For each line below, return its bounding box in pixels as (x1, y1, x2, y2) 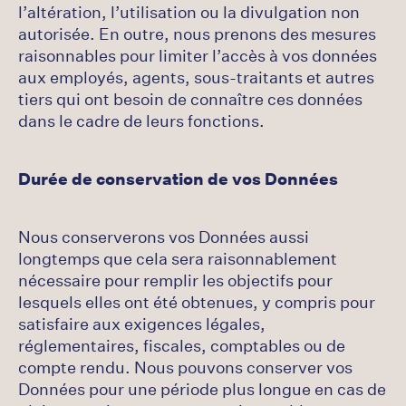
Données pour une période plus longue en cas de (18, 378, 386, 400)
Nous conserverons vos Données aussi (18, 226, 309, 247)
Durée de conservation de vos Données (18, 168, 338, 189)
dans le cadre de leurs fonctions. (18, 110, 265, 131)
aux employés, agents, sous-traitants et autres (18, 66, 374, 88)
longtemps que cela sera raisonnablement (18, 247, 337, 269)
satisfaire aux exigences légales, (18, 313, 266, 334)
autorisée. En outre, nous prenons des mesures (18, 23, 376, 44)
